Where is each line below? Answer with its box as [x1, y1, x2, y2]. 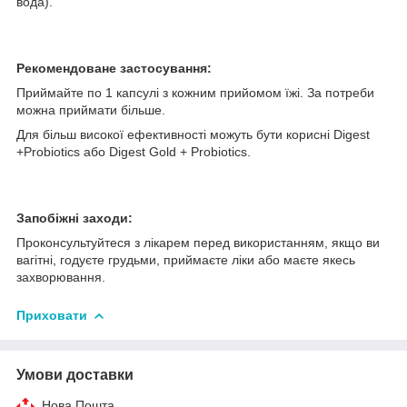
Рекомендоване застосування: [16, 60, 212, 75]
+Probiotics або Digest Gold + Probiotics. [16, 144, 251, 159]
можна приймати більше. [16, 102, 165, 117]
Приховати [16, 307, 87, 323]
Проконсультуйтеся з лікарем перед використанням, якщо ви [16, 234, 380, 250]
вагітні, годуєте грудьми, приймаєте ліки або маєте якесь [16, 252, 355, 267]
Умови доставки [16, 366, 134, 382]
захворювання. [16, 269, 105, 284]
